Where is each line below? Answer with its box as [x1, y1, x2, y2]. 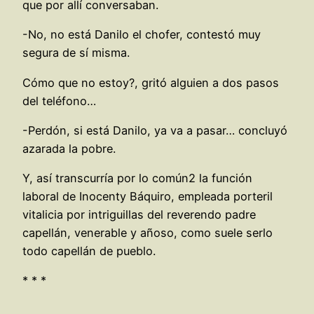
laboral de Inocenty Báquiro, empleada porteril [22, 189, 273, 204]
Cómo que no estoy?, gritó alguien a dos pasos [22, 75, 279, 90]
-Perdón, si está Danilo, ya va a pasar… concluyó [22, 123, 287, 137]
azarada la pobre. [22, 141, 116, 156]
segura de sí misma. [22, 46, 130, 60]
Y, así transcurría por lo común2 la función [22, 171, 252, 186]
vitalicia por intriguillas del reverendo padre [22, 207, 256, 222]
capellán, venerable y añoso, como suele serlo [22, 226, 273, 240]
